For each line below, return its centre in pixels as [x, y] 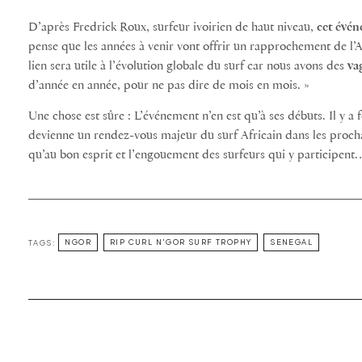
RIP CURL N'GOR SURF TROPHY [181, 242]
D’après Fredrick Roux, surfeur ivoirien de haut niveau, [173, 27]
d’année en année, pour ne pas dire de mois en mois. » [169, 85]
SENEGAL [292, 242]
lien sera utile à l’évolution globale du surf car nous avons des [188, 66]
